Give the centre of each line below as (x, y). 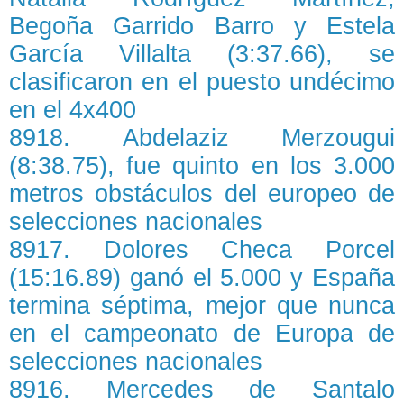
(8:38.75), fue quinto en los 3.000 (202, 166)
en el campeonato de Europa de (202, 334)
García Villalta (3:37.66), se (202, 55)
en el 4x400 (73, 110)
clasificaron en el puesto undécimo (202, 83)
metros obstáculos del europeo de (202, 194)
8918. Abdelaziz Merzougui (202, 138)
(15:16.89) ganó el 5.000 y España (202, 278)
